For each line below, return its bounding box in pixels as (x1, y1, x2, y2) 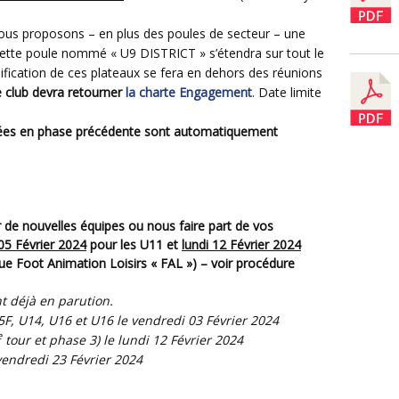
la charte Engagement (126, 84, 252, 102)
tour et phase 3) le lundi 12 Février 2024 (2, 331, 243, 349)
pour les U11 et (86, 236, 182, 254)
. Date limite (252, 84, 322, 102)
